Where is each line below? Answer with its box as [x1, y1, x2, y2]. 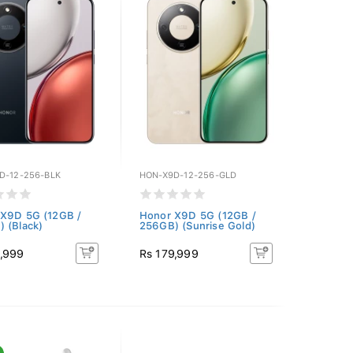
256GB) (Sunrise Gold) [139, 220, 255, 232]
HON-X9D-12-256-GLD [139, 170, 237, 180]
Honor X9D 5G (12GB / [139, 210, 256, 221]
